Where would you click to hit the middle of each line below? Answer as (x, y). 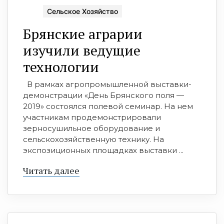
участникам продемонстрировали (92, 117)
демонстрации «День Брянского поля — (103, 95)
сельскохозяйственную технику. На (93, 139)
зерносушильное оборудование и (91, 128)
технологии (61, 66)
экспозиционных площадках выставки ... (103, 150)
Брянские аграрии (83, 33)
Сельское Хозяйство (82, 11)
